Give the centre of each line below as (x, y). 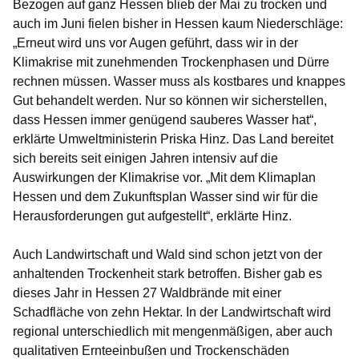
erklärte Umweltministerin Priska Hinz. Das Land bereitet (173, 139)
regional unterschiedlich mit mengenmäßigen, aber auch (173, 332)
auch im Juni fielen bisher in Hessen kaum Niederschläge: (178, 24)
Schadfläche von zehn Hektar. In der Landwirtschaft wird (172, 313)
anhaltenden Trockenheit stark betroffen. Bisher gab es (167, 274)
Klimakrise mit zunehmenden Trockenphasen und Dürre (171, 63)
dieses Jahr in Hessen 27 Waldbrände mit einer (147, 293)
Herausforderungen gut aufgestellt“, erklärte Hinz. (152, 216)
